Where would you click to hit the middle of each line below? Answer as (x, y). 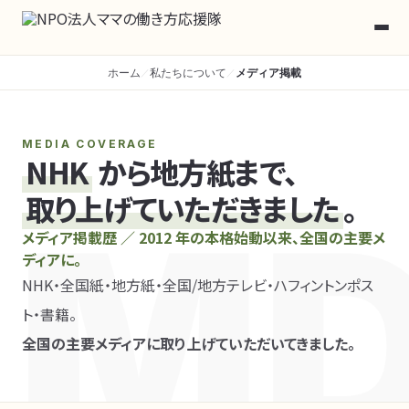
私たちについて (188, 73)
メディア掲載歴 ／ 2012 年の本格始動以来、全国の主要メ (204, 237)
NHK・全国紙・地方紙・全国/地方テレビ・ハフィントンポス (198, 285)
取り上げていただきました (183, 208)
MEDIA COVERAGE (90, 144)
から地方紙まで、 (195, 172)
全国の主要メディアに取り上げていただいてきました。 (189, 343)
